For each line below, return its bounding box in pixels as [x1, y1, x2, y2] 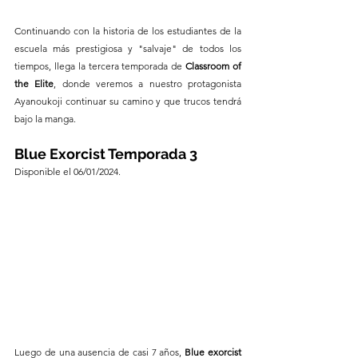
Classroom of [185, 60, 242, 73]
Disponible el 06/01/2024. [14, 165, 121, 178]
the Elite [14, 78, 54, 90]
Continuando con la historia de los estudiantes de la [14, 25, 241, 38]
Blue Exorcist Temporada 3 [14, 145, 197, 163]
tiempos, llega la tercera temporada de [14, 60, 186, 73]
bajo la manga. [14, 113, 76, 125]
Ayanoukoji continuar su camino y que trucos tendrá [14, 95, 241, 108]
